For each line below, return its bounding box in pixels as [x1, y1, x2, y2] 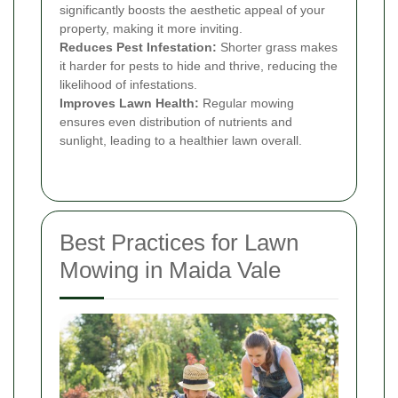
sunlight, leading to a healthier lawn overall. [60, 132, 302, 147]
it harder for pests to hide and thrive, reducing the [60, 58, 338, 73]
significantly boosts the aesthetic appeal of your [60, 2, 325, 17]
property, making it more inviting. [60, 20, 243, 36]
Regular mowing [199, 95, 294, 110]
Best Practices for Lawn [60, 228, 298, 256]
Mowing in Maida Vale [60, 256, 281, 283]
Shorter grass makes [217, 39, 338, 54]
